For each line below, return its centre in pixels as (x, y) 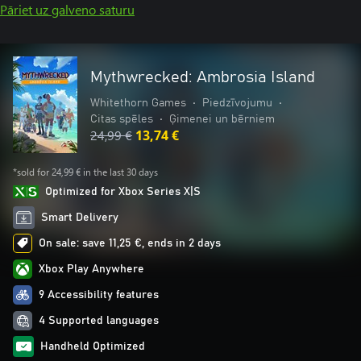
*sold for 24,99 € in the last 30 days (85, 172)
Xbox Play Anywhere (91, 269)
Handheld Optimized (93, 346)
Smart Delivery (80, 218)
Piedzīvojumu (237, 103)
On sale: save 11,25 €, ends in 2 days (130, 243)
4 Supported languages (99, 321)
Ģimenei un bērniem (222, 119)
